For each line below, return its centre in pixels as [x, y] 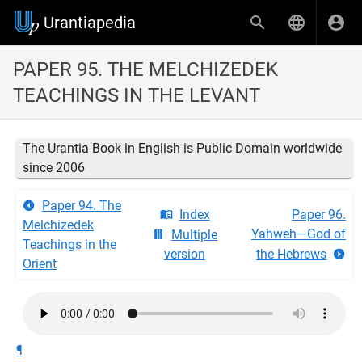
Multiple [194, 235]
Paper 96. [319, 215]
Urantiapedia [90, 23]
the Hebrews [291, 254]
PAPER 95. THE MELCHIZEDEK [145, 69]
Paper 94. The [82, 206]
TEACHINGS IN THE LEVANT [137, 95]
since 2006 [54, 168]
